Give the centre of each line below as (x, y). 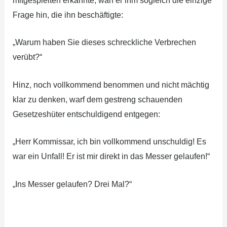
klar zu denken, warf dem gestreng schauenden (97, 99)
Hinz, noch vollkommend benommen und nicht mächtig (111, 85)
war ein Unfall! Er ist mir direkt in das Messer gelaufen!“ (111, 157)
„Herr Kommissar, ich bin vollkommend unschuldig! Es (109, 142)
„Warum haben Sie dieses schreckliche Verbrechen (104, 43)
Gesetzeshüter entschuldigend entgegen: (86, 114)
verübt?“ (27, 57)
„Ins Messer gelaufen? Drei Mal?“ (72, 184)
